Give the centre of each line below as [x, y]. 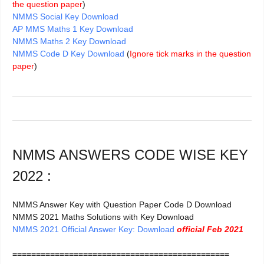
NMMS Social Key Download [65, 17]
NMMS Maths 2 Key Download [69, 42]
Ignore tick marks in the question [190, 54]
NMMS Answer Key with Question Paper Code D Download [122, 205]
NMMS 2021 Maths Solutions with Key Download [103, 217]
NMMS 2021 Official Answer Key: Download [93, 230]
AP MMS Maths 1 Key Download [73, 29]
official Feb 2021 [210, 230]
